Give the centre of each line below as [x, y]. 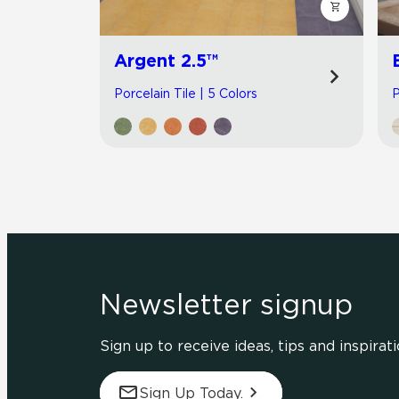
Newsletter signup [226, 304]
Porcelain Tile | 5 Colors [186, 94]
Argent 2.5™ [167, 61]
